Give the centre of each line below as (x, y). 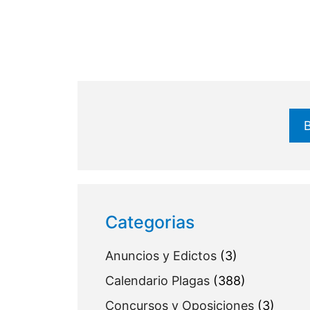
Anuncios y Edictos (161, 256)
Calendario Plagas (157, 281)
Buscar (125, 118)
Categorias (150, 222)
